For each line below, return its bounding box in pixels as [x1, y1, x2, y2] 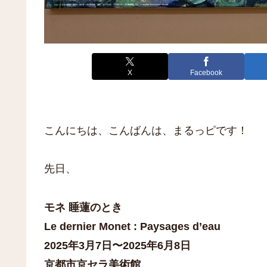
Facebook [190, 69, 222, 77]
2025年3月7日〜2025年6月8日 [44, 239, 191, 252]
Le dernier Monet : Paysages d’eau [44, 220, 221, 232]
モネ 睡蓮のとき [44, 201, 122, 213]
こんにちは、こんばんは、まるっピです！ [44, 124, 248, 136]
